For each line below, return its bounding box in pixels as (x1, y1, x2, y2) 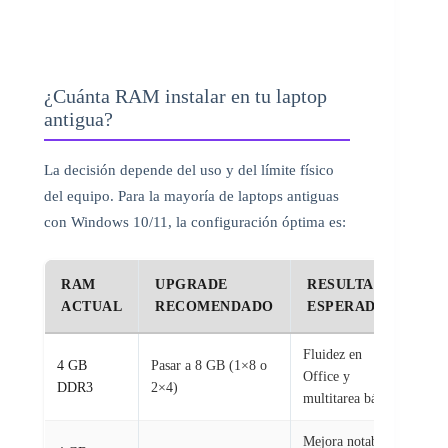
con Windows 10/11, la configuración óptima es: (44, 213, 346, 230)
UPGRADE (155, 276, 228, 292)
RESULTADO (307, 276, 396, 292)
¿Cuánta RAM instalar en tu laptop (44, 84, 327, 107)
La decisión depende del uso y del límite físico (44, 161, 334, 178)
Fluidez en (303, 346, 362, 362)
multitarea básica (303, 390, 398, 406)
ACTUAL (61, 298, 122, 314)
